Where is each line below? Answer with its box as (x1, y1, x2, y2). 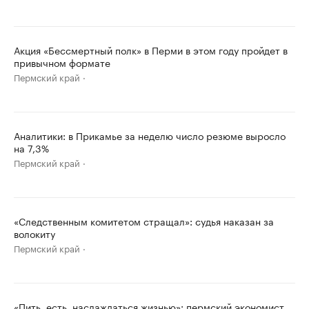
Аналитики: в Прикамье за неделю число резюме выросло (14, 128, 286, 143)
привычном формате (14, 54, 110, 70)
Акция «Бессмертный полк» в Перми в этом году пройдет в (14, 42, 288, 57)
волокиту (14, 226, 55, 241)
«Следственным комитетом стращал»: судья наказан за (14, 213, 274, 228)
